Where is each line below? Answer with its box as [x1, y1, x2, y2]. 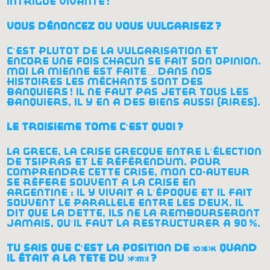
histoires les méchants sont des [7, 76, 204, 87]
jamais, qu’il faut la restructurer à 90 [7, 218, 248, 228]
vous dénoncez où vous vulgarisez [7, 20, 214, 31]
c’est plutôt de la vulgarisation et [7, 45, 219, 56]
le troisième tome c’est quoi [7, 121, 176, 132]
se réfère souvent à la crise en [7, 177, 196, 187]
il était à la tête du [7, 253, 128, 263]
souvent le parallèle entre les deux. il [7, 197, 244, 208]
